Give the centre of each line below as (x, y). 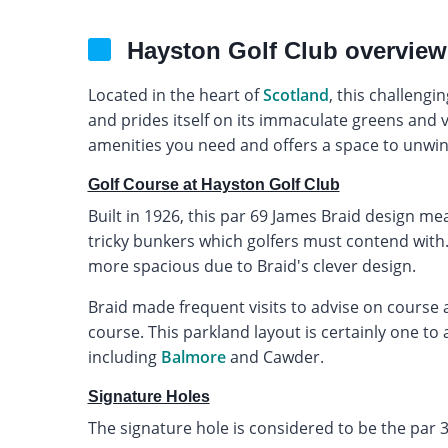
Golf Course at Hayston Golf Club (213, 184)
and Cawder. (274, 356)
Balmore (193, 356)
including (124, 356)
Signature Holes (148, 396)
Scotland (295, 94)
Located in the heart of (175, 94)
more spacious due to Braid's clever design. (251, 265)
